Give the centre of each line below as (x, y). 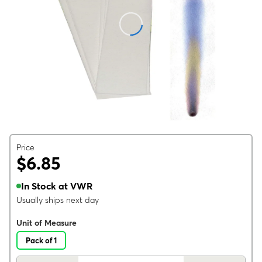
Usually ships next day (58, 200)
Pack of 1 (41, 240)
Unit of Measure (46, 223)
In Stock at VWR (57, 186)
